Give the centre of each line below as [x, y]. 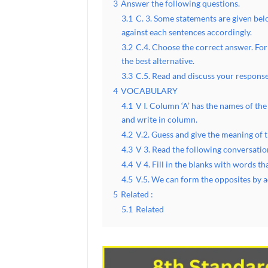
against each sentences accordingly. [187, 32]
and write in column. [159, 120]
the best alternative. [158, 61]
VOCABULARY [149, 91]
